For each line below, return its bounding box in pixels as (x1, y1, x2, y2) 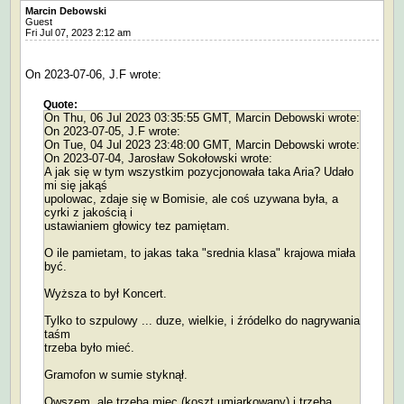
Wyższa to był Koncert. (44, 286, 167, 300)
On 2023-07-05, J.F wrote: (44, 124, 180, 138)
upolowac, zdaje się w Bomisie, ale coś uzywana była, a (44, 191, 338, 206)
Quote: (43, 98, 78, 110)
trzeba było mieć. (44, 340, 134, 354)
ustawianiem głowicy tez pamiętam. (44, 218, 230, 233)
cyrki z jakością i (44, 205, 133, 219)
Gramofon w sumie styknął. (44, 367, 188, 381)
